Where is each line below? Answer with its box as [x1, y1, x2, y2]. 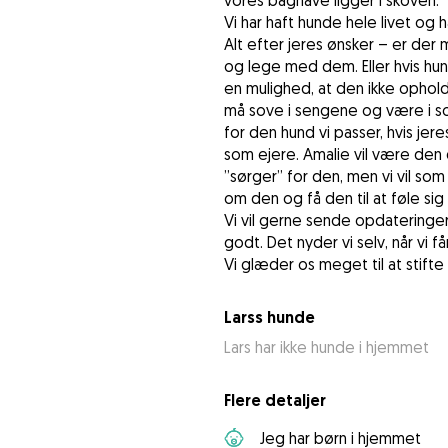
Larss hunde [223, 307, 315, 329]
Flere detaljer [223, 390, 326, 412]
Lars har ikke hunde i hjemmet [223, 337, 429, 358]
